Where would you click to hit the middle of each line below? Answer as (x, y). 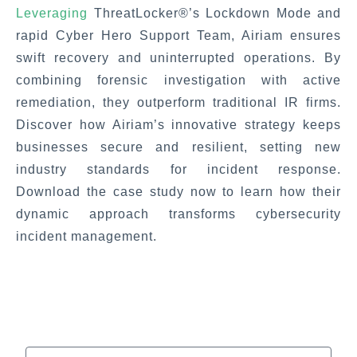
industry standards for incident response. (178, 169)
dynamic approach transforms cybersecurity (178, 214)
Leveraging (52, 13)
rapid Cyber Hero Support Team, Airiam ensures (178, 35)
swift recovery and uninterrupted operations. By (178, 57)
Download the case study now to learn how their (178, 191)
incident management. (86, 236)
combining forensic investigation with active (178, 80)
